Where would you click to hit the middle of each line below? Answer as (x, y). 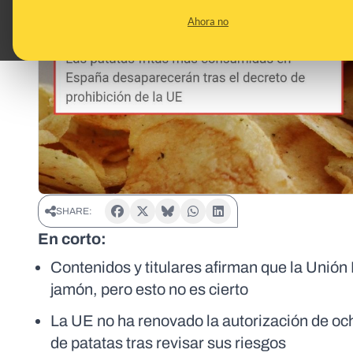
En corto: (72, 239)
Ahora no (208, 21)
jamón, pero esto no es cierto (149, 290)
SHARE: (74, 212)
